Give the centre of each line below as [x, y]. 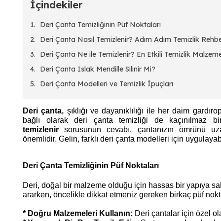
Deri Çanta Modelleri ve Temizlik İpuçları [107, 84]
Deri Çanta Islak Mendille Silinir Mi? [98, 69]
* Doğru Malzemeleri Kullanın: [78, 213]
